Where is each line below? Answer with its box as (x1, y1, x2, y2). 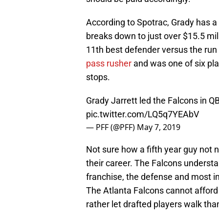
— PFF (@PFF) (86, 122, 137, 133)
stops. (86, 72, 110, 83)
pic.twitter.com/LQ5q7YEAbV (86, 109, 199, 120)
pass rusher (86, 58, 131, 69)
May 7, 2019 (137, 122, 180, 133)
